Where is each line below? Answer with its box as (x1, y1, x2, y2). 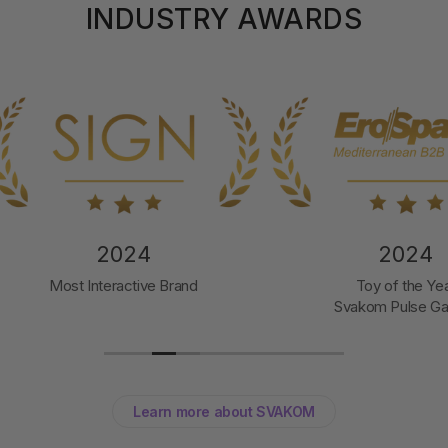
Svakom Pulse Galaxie (264, 296, 408, 316)
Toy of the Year (285, 275, 386, 295)
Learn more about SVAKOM (133, 402, 315, 420)
